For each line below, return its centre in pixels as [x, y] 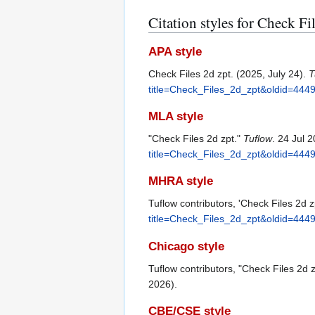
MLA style [176, 117]
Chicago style [186, 246]
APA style [175, 51]
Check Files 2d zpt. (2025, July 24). [229, 73]
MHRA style [181, 181]
